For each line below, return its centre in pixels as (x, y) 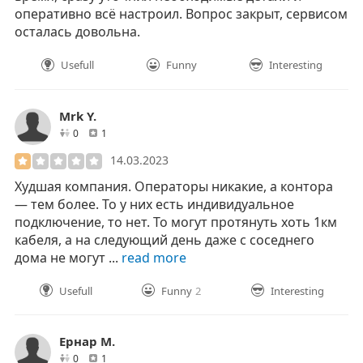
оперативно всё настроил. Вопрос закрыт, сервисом (181, 14)
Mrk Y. (78, 115)
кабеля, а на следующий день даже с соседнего (164, 239)
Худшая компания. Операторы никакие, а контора (174, 186)
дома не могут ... (68, 257)
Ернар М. (87, 341)
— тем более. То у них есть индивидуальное (154, 204)
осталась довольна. (77, 32)
